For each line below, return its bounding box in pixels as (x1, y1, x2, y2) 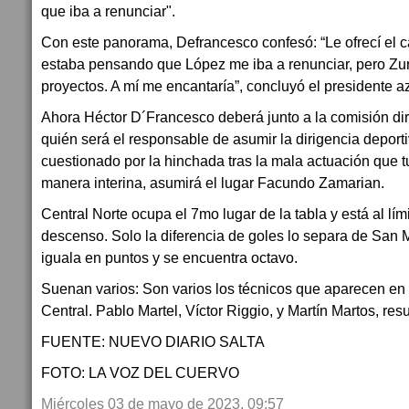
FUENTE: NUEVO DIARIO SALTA (41, 333, 265, 350)
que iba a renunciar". (41, 3, 175, 19)
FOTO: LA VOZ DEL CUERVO (41, 364, 239, 381)
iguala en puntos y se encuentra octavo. (41, 249, 298, 266)
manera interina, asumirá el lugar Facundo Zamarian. (41, 174, 388, 191)
